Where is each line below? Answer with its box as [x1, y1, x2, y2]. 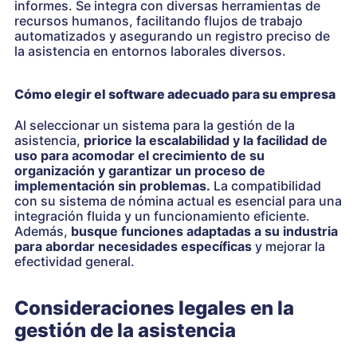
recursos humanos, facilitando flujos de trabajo [14, 12, 303, 29]
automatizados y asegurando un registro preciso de [14, 27, 330, 44]
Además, [14, 222, 71, 239]
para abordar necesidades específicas [14, 237, 252, 254]
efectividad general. [14, 253, 135, 269]
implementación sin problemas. [14, 177, 210, 194]
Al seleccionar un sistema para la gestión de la [14, 116, 295, 133]
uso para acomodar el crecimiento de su [14, 147, 265, 163]
